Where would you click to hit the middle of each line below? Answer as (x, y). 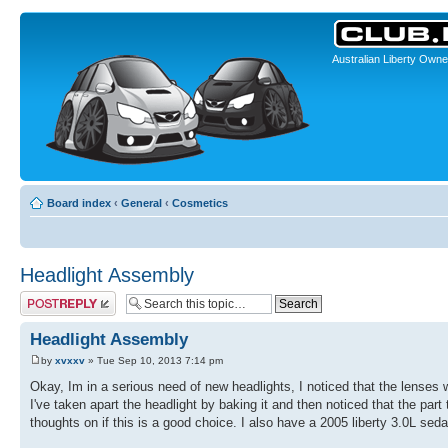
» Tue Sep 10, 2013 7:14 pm (154, 361)
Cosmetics (200, 203)
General (141, 203)
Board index (79, 203)
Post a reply (49, 297)
